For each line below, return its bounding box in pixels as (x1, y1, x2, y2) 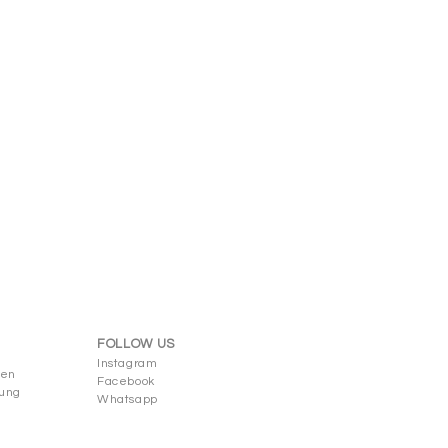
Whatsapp (97, 393, 158, 406)
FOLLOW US (97, 337, 175, 351)
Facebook (97, 375, 155, 388)
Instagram (97, 357, 158, 370)
